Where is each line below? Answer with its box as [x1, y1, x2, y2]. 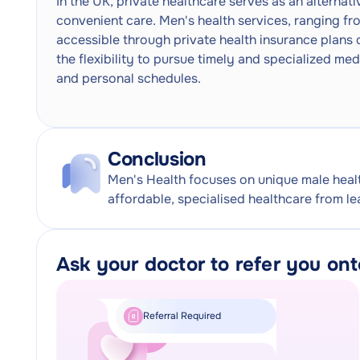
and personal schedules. [56, 70, 201, 87]
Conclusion [108, 147, 207, 171]
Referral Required [143, 309, 221, 323]
